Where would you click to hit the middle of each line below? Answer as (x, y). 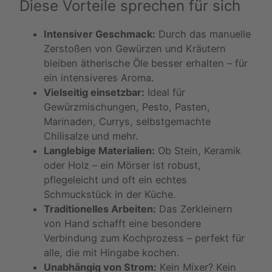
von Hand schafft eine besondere (122, 223)
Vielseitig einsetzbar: (94, 92)
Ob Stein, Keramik (198, 150)
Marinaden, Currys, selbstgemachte (127, 121)
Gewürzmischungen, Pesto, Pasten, (127, 107)
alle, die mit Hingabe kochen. (111, 252)
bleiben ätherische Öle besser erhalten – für (146, 63)
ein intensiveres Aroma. (99, 77)
